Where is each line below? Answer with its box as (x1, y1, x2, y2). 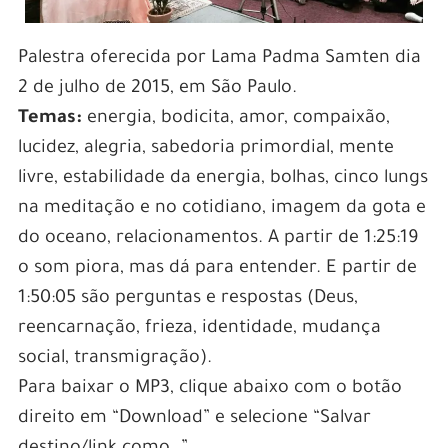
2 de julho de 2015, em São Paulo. (17, 79, 297, 100)
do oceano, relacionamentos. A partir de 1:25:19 (17, 229, 418, 250)
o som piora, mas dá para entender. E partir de (17, 259, 417, 280)
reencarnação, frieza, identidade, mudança (17, 319, 381, 340)
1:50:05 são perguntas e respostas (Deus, (17, 289, 358, 310)
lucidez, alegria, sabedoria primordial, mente (17, 139, 394, 160)
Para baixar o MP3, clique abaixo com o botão (17, 379, 402, 400)
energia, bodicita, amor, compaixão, (81, 109, 390, 130)
